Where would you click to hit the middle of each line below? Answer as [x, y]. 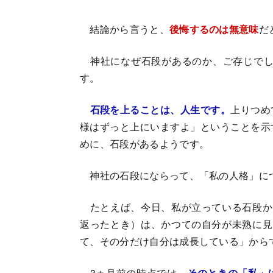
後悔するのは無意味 [214, 29]
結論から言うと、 [125, 29]
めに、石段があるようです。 [145, 144]
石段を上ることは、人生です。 [160, 110]
